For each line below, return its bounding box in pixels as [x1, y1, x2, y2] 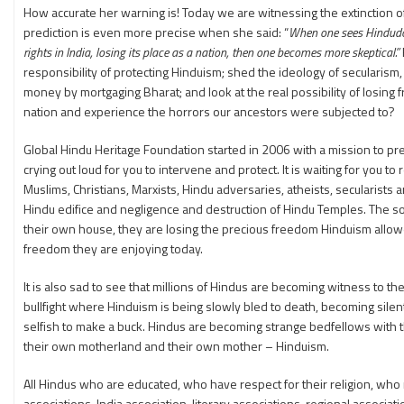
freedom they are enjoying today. [23, 239, 203, 258]
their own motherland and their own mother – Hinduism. [23, 336, 329, 355]
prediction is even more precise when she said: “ [23, 23, 289, 41]
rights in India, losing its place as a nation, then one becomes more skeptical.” [23, 42, 399, 61]
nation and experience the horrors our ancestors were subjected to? [23, 102, 395, 121]
